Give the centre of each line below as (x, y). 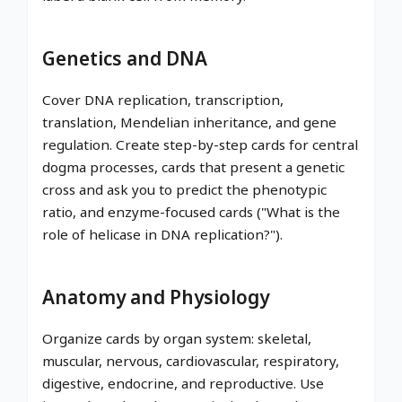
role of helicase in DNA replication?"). (162, 234)
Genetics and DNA (125, 58)
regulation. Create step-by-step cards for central (200, 144)
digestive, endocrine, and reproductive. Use (183, 383)
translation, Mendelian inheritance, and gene (189, 122)
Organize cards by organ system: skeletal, (177, 338)
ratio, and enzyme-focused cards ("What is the (191, 211)
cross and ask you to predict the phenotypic (184, 189)
